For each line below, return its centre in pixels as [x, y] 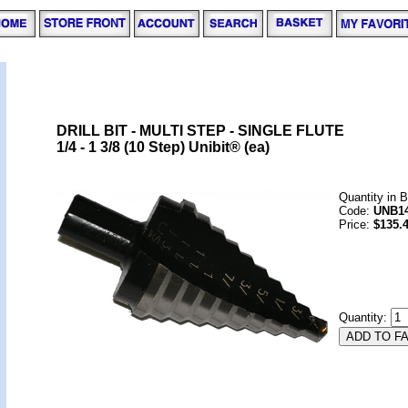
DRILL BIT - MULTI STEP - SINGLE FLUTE [200, 131]
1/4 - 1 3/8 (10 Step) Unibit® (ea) [163, 147]
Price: [356, 224]
